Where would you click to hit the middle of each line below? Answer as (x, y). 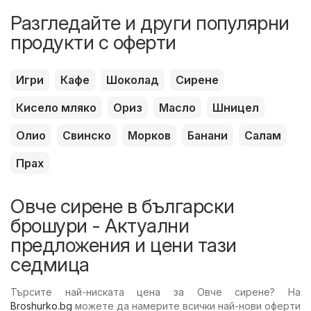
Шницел (236, 107)
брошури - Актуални (100, 225)
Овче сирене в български (123, 206)
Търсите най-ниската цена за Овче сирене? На (155, 292)
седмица (50, 264)
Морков (149, 135)
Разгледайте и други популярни (150, 23)
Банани (208, 135)
